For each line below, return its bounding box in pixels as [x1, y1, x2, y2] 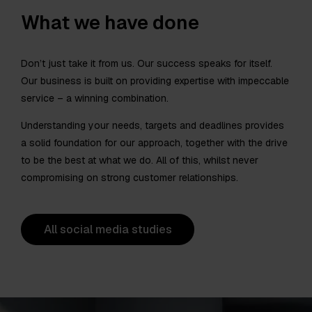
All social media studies [43, 221, 172, 237]
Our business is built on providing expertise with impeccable [21, 74, 289, 87]
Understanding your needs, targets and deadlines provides [21, 118, 284, 132]
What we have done [21, 10, 199, 36]
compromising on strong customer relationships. [21, 171, 238, 184]
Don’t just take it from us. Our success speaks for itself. [21, 56, 272, 70]
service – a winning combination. [21, 91, 169, 104]
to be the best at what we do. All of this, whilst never [21, 153, 258, 166]
